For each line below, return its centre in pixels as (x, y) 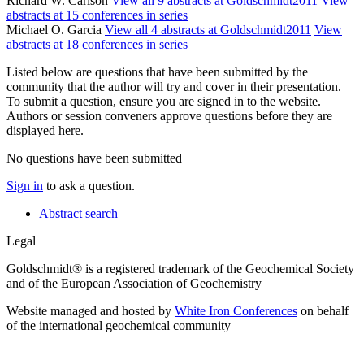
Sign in (25, 185)
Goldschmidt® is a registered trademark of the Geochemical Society (180, 268)
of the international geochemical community (119, 325)
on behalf (323, 310)
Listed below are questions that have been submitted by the (157, 71)
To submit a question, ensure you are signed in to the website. (164, 101)
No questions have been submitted (94, 158)
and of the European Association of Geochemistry (134, 283)
